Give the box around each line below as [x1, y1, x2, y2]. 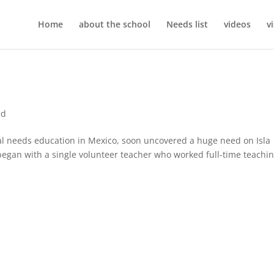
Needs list [166, 18, 208, 30]
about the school [78, 18, 150, 30]
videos [223, 18, 251, 30]
